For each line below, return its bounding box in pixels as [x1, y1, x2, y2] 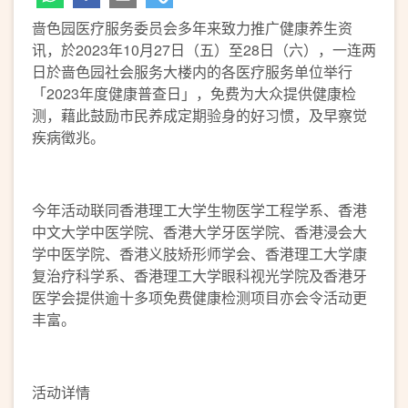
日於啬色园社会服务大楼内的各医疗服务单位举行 [32, 61, 352, 82]
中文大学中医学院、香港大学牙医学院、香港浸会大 [32, 221, 367, 242]
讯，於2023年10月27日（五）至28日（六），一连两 [32, 39, 376, 60]
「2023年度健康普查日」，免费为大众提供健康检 [32, 83, 356, 104]
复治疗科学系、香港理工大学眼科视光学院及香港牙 [32, 265, 367, 286]
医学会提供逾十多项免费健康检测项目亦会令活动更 [32, 287, 367, 308]
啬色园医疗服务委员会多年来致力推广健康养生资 [32, 17, 352, 38]
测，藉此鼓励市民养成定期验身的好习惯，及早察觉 [32, 105, 367, 126]
